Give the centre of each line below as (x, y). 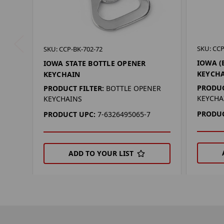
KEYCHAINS (62, 99)
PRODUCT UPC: (69, 114)
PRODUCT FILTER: (73, 88)
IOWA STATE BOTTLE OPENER (94, 63)
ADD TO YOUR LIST (101, 153)
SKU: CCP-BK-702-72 (73, 49)
